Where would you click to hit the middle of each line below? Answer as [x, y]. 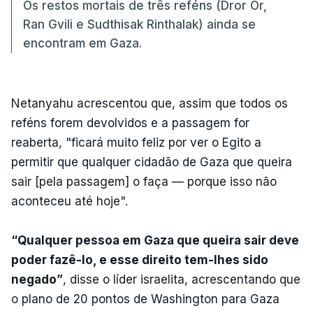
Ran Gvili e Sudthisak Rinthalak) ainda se [139, 24]
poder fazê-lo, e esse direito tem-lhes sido [140, 260]
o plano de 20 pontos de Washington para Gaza [145, 299]
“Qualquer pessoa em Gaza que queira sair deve [155, 240]
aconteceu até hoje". [70, 201]
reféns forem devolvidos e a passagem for [130, 123]
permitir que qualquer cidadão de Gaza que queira [152, 162]
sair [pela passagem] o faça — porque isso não [144, 181]
